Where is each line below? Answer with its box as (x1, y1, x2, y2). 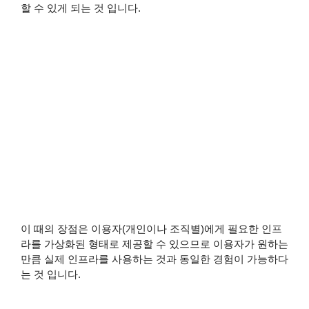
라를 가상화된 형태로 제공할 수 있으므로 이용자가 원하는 (21, 237, 288, 250)
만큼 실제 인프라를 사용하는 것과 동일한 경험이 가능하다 (21, 252, 288, 265)
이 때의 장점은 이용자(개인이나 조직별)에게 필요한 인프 (21, 222, 282, 235)
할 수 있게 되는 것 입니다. (21, 1, 141, 14)
